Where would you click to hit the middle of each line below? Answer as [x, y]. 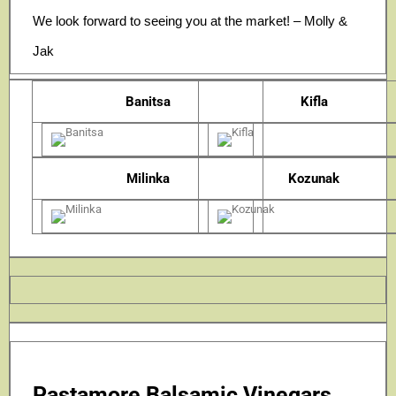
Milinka [148, 178]
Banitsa [148, 101]
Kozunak [314, 178]
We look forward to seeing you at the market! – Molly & [190, 20]
